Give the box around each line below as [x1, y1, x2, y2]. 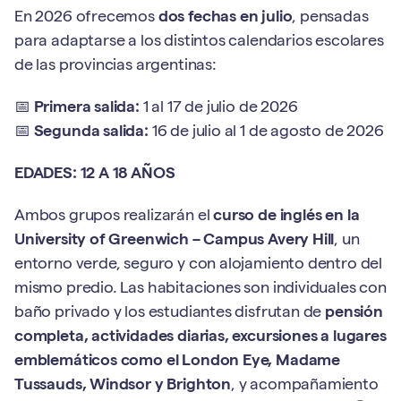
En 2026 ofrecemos [14, 10, 158, 26]
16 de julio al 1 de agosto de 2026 [148, 124, 384, 141]
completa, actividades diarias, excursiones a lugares [14, 329, 387, 346]
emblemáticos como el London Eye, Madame [14, 354, 340, 370]
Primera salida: [33, 100, 140, 116]
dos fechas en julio [158, 10, 293, 26]
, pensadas [292, 10, 369, 26]
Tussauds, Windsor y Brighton [14, 378, 231, 394]
